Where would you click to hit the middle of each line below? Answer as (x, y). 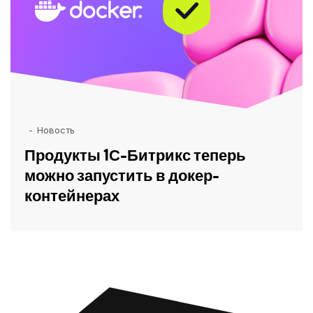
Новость (56, 130)
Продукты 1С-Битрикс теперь (135, 155)
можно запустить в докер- (122, 175)
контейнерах (72, 195)
